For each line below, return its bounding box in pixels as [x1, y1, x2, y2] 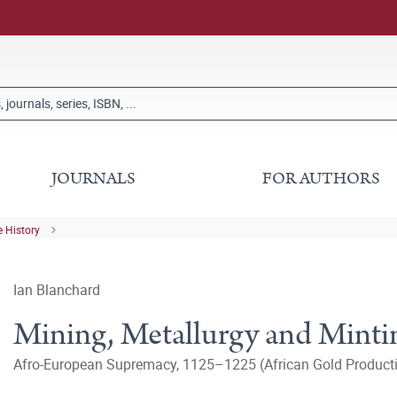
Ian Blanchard [13, 280, 100, 300]
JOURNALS [51, 167, 136, 191]
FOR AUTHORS [261, 167, 380, 191]
